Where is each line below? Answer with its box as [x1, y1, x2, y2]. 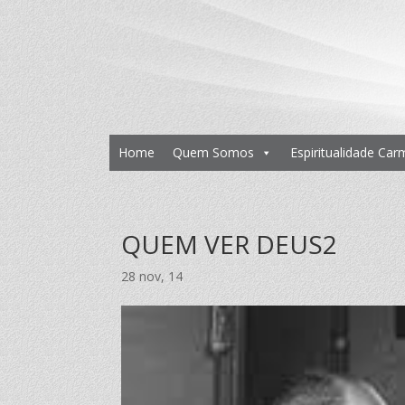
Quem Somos [173, 143, 254, 161]
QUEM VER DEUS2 [121, 226, 338, 261]
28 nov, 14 [121, 267, 184, 285]
